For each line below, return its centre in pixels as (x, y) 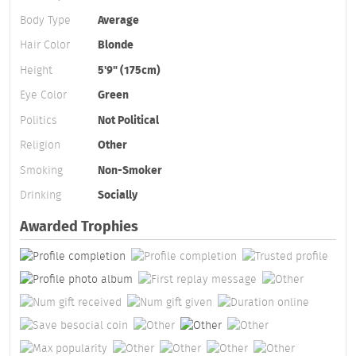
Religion (40, 145)
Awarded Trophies (79, 226)
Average (118, 19)
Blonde (116, 45)
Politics (39, 120)
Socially (118, 195)
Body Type (45, 19)
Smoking (41, 170)
